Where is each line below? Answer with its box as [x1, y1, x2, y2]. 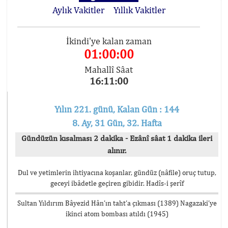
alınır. [107, 146, 126, 155]
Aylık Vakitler [52, 5, 104, 15]
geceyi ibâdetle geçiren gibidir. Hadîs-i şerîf [50, 179, 184, 187]
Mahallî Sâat [84, 64, 133, 75]
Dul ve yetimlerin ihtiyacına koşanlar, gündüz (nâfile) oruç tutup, [17, 168, 216, 177]
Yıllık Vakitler [113, 5, 165, 15]
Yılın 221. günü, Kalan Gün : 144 [54, 104, 179, 115]
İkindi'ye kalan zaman [66, 36, 152, 46]
